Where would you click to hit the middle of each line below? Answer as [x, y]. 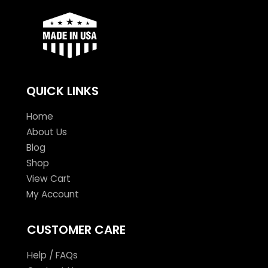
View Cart [48, 179]
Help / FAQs [52, 255]
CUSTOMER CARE [76, 230]
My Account [52, 194]
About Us [46, 132]
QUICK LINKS [62, 91]
